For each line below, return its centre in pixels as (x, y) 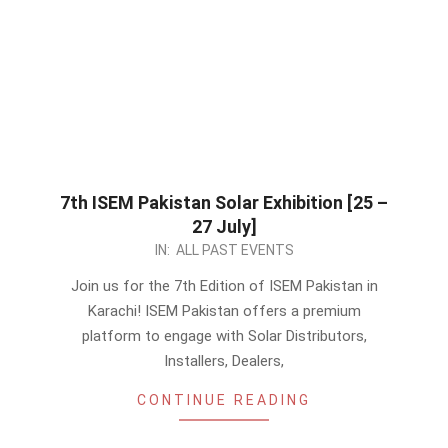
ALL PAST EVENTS (234, 250)
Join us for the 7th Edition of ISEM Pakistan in (224, 286)
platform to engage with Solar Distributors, (224, 336)
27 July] (224, 226)
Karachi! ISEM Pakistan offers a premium (224, 311)
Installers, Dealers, (224, 361)
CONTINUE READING (224, 400)
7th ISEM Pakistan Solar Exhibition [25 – (224, 202)
